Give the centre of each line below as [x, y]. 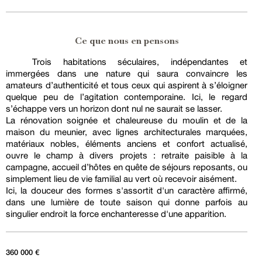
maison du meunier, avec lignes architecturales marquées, [127, 132]
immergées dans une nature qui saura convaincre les [127, 74]
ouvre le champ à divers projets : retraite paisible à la [127, 156]
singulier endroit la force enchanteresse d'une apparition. [116, 214]
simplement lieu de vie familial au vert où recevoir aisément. [121, 179]
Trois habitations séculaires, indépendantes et [140, 62]
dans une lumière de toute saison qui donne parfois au [127, 202]
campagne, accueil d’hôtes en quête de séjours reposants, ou [127, 167]
